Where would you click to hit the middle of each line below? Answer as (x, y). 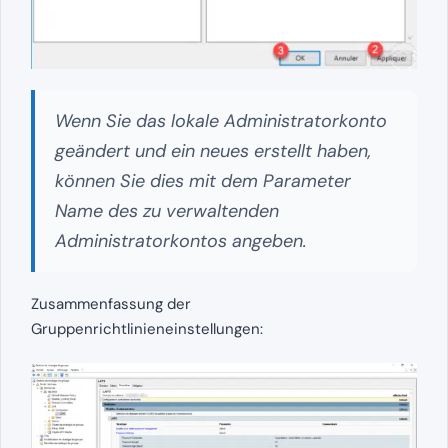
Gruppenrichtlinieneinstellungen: (147, 328)
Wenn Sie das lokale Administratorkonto (221, 120)
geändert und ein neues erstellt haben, (213, 150)
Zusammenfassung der (111, 303)
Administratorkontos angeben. (181, 240)
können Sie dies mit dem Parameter (203, 180)
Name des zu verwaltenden (167, 210)
